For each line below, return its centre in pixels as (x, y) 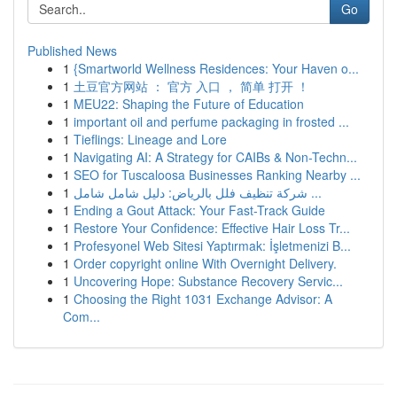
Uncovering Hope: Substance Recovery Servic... (208, 281)
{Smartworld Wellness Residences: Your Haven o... (216, 68)
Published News (72, 51)
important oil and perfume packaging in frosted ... (211, 121)
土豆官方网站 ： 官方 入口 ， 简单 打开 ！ (191, 86)
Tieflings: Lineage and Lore (150, 139)
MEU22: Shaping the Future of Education (189, 104)
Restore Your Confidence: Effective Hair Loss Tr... (212, 228)
